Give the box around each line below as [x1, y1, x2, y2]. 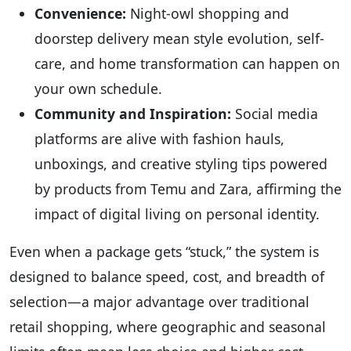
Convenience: [34, 3, 126, 23]
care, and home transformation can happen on [34, 53, 340, 73]
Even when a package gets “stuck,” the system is [9, 241, 319, 261]
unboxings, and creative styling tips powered [34, 154, 327, 173]
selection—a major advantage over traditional [9, 291, 309, 311]
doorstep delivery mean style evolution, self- [34, 28, 324, 48]
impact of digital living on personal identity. [34, 204, 320, 223]
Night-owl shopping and [126, 3, 289, 23]
